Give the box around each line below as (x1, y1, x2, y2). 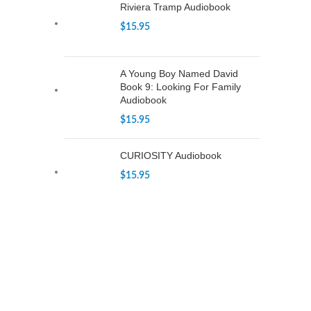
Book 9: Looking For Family (120, 81, 241, 92)
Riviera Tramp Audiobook (120, 1, 230, 12)
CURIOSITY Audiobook (120, 150, 221, 161)
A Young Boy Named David (120, 68, 238, 79)
